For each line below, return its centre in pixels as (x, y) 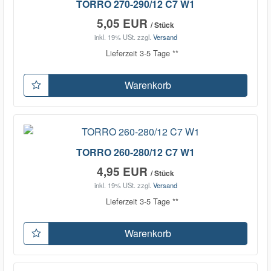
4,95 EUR (124, 171)
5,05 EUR (124, 23)
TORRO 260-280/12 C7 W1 (135, 152)
